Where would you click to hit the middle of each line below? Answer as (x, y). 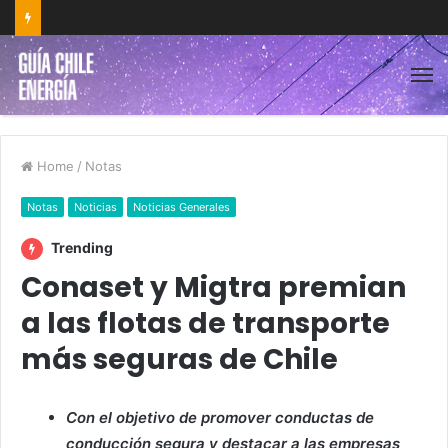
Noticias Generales (181, 207)
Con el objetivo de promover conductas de (220, 417)
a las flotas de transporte (205, 323)
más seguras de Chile (179, 359)
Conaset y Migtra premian (213, 287)
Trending (80, 247)
